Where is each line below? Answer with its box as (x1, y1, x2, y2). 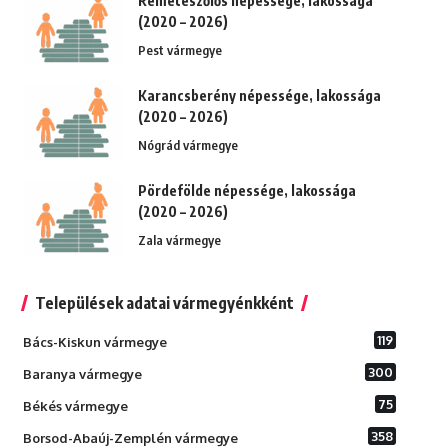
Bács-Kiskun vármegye (22, 334, 167, 351)
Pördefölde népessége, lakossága (137, 182, 356, 200)
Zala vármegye (137, 232, 221, 249)
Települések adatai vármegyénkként (34, 293, 294, 314)
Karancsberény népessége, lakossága (137, 87, 381, 105)
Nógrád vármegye (137, 137, 238, 154)
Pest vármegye (137, 42, 222, 59)
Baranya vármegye (22, 366, 142, 383)
